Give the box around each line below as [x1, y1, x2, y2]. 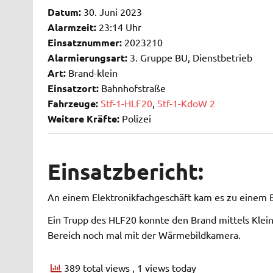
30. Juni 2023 [80, 5, 142, 18]
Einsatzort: [47, 82, 99, 95]
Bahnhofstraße [98, 82, 166, 94]
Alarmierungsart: [47, 51, 127, 65]
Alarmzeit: [47, 21, 96, 34]
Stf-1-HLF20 [100, 97, 152, 110]
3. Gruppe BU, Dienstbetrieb [127, 51, 252, 64]
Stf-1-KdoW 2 [157, 97, 215, 110]
